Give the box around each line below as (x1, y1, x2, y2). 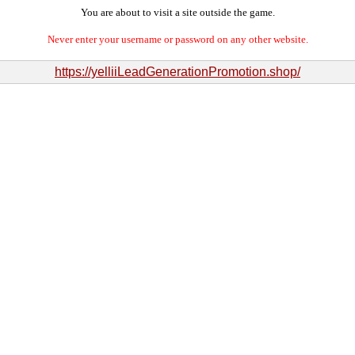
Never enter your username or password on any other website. (47, 33, 308, 45)
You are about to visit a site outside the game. (80, 6, 275, 18)
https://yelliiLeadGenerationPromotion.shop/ (55, 65, 300, 78)
